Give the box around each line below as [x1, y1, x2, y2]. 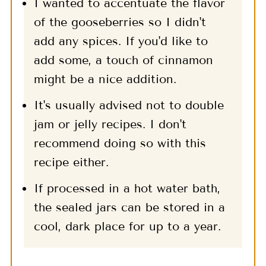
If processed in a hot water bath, [33, 181, 220, 196]
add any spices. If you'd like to [33, 34, 208, 49]
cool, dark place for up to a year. [33, 219, 221, 234]
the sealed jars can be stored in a [33, 200, 225, 215]
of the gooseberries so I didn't [33, 15, 206, 30]
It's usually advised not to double [33, 98, 224, 113]
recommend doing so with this [33, 136, 206, 151]
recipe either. [33, 155, 109, 170]
